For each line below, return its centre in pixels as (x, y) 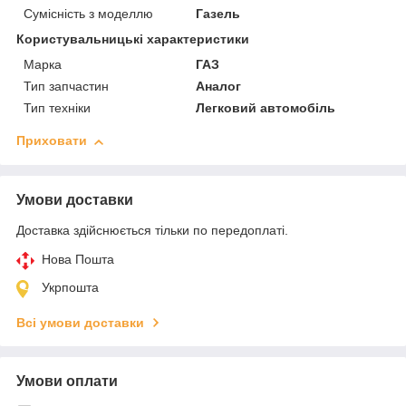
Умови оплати (67, 382)
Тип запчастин (66, 87)
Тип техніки (57, 108)
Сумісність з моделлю (88, 14)
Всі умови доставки (80, 323)
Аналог (219, 87)
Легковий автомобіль (266, 108)
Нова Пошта (78, 260)
